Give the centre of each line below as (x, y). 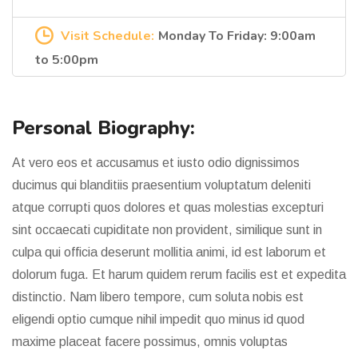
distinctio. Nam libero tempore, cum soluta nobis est (158, 296)
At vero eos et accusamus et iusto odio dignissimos (156, 162)
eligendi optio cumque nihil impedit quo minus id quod (158, 319)
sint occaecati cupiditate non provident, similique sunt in (167, 229)
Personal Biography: (103, 127)
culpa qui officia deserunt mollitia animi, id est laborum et (169, 252)
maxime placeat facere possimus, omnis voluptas (150, 341)
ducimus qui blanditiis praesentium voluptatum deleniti (161, 185)
